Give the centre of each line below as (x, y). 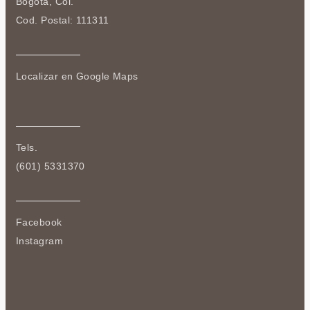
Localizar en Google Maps (77, 76)
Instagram (40, 241)
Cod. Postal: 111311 (63, 20)
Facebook (39, 222)
